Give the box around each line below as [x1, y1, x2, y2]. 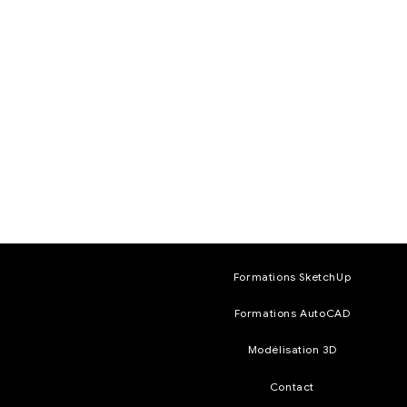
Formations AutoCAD [233, 306, 351, 321]
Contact [269, 380, 315, 394]
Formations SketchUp [233, 270, 352, 284]
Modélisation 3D [247, 342, 337, 357]
